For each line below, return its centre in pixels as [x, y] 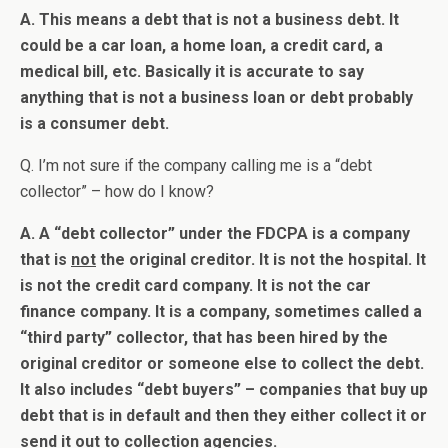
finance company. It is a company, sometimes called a [221, 312]
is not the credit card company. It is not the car [195, 286]
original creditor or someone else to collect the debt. [222, 364]
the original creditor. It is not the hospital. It [261, 260]
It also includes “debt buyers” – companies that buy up [224, 390]
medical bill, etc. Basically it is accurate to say [192, 72]
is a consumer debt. [94, 124]
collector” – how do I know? [117, 192]
